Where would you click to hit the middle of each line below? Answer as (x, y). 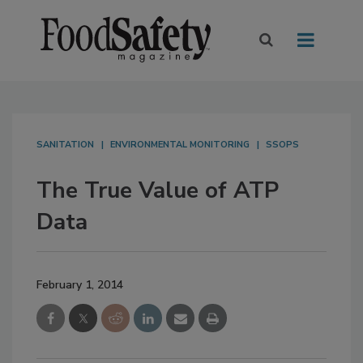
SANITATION (65, 145)
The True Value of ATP (158, 191)
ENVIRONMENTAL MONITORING (180, 145)
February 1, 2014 (80, 285)
